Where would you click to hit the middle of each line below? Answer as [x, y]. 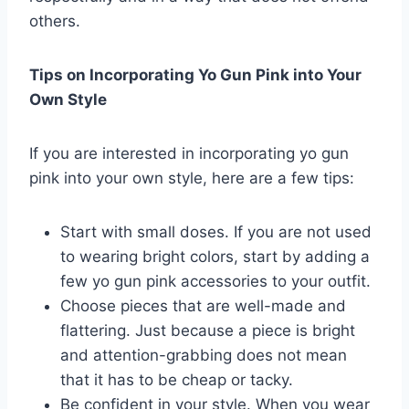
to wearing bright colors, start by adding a [215, 256]
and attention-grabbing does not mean [204, 355]
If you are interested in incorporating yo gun [189, 153]
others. [55, 21]
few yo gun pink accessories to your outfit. [215, 281]
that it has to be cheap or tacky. [177, 379]
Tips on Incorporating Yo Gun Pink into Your [195, 74]
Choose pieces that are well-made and [203, 305]
